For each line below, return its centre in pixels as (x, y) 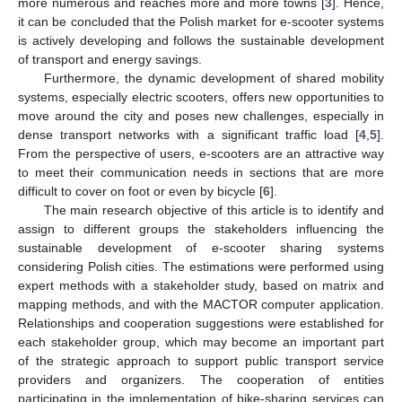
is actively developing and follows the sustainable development (201, 40)
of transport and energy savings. (110, 59)
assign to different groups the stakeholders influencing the (201, 228)
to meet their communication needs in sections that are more (201, 172)
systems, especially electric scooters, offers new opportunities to (201, 96)
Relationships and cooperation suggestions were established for (201, 323)
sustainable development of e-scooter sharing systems (201, 247)
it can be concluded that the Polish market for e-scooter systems (201, 21)
